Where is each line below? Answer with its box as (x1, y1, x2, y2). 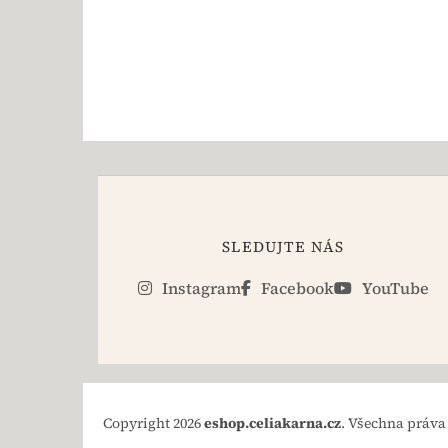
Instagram (157, 277, 241, 300)
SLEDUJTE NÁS (222, 236, 345, 258)
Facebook (256, 277, 334, 300)
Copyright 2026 (103, 413, 204, 434)
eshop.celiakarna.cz (204, 413, 341, 434)
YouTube (357, 277, 429, 300)
